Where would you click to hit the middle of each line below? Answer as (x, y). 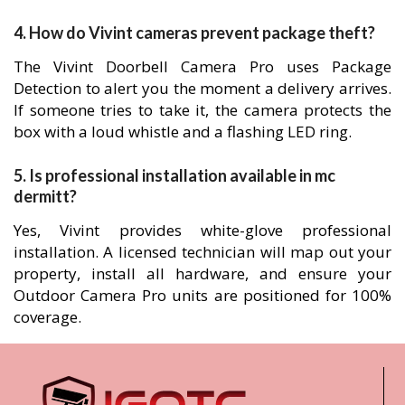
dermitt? (45, 197)
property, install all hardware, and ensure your (202, 274)
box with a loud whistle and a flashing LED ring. (183, 131)
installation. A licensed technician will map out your (202, 252)
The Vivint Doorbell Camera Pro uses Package (202, 66)
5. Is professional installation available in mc (174, 176)
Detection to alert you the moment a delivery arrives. (202, 88)
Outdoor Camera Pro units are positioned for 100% (202, 296)
